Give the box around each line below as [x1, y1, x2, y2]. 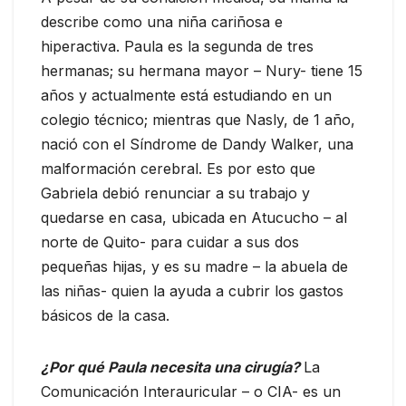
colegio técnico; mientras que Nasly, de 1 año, [41, 110, 355, 129]
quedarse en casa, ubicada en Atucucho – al [41, 208, 347, 227]
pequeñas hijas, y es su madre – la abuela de [41, 256, 348, 275]
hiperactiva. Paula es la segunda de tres [41, 36, 314, 55]
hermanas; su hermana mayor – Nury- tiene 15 [41, 61, 362, 80]
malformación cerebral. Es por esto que [41, 159, 315, 178]
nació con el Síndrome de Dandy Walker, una [41, 134, 353, 153]
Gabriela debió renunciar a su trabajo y [41, 183, 310, 202]
